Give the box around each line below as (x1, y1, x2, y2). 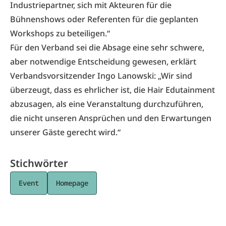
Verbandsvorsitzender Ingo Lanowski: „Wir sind (10, 70, 192, 81)
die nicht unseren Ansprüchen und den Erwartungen (10, 112, 211, 124)
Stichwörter (10, 156, 68, 170)
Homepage (56, 178, 88, 188)
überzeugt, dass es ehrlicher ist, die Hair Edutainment (10, 84, 215, 95)
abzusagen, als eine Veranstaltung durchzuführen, (10, 98, 203, 109)
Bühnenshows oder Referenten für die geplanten (10, 14, 198, 25)
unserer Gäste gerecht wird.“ (10, 127, 121, 138)
